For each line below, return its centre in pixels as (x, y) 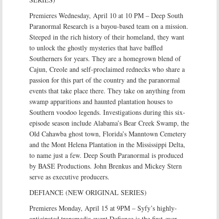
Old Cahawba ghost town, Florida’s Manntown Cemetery (108, 134)
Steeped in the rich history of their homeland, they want (107, 37)
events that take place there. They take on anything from (107, 91)
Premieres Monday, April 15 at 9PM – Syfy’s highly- (103, 208)
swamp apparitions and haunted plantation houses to (101, 101)
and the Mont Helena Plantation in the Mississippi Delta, (107, 144)
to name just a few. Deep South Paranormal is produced (106, 155)
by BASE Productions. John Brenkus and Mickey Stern (106, 166)
